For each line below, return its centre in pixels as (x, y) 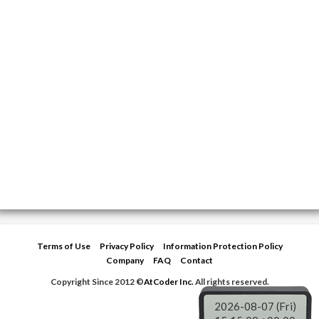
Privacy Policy (126, 246)
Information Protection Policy (223, 246)
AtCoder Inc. (168, 282)
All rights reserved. (231, 282)
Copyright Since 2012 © (97, 282)
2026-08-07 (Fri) (255, 306)
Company (125, 261)
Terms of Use (63, 246)
